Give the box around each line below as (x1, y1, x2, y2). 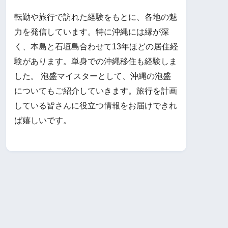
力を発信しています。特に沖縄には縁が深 (14, 27, 169, 36)
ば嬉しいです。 (14, 116, 71, 125)
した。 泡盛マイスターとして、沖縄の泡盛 (14, 72, 171, 80)
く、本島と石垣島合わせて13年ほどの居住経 (14, 42, 178, 51)
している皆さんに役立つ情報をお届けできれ (14, 101, 177, 110)
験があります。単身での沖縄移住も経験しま (14, 57, 177, 66)
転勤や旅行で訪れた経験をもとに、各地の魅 (14, 13, 177, 21)
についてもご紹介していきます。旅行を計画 (14, 87, 177, 95)
